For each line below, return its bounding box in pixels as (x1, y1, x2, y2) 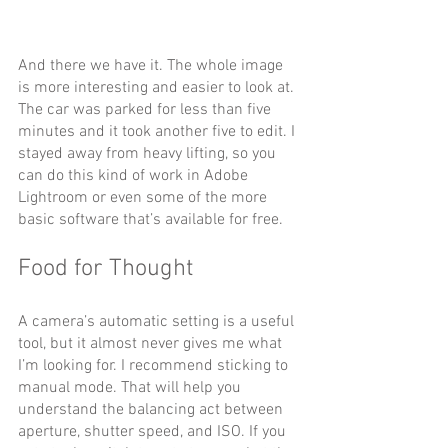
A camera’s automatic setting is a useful (18, 311, 298, 332)
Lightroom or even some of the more (18, 187, 271, 208)
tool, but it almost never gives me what (18, 333, 286, 354)
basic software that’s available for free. (18, 209, 283, 230)
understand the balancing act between (18, 399, 287, 420)
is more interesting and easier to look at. (18, 77, 298, 98)
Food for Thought (18, 254, 193, 283)
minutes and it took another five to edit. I (18, 121, 299, 142)
